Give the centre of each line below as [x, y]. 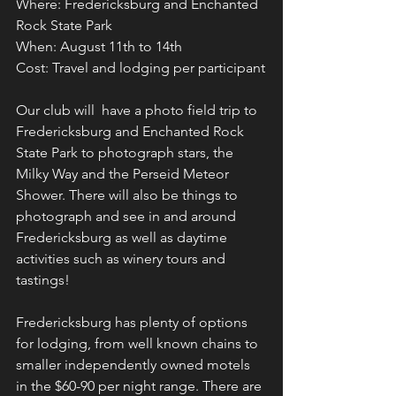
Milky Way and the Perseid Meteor [124, 174]
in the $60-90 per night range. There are [141, 386]
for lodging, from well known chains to [139, 343]
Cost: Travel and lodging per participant [141, 68]
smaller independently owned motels [135, 365]
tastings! [45, 280]
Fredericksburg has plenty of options [133, 322]
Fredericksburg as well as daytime [123, 237]
